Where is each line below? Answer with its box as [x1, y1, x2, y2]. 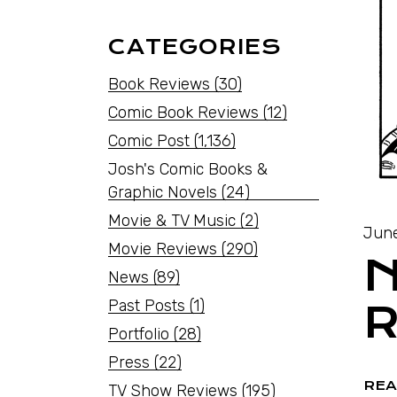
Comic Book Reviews [108, 103, 259, 122]
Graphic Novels [108, 183, 217, 202]
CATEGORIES [108, 35, 282, 59]
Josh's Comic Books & [108, 160, 268, 179]
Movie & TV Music [108, 211, 236, 230]
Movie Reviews [108, 239, 217, 259]
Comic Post [108, 131, 190, 151]
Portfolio [108, 324, 169, 344]
